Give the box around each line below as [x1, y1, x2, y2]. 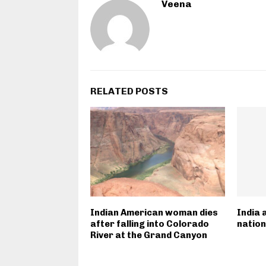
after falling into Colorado [90, 218, 209, 229]
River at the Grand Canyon [90, 229, 207, 240]
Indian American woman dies [90, 207, 218, 218]
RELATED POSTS [90, 85, 168, 97]
